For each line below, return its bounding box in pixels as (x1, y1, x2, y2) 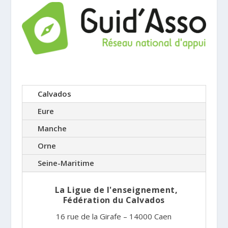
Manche (37, 123, 67, 134)
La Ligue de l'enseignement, (50, 184, 178, 196)
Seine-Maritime (37, 158, 94, 168)
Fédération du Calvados (63, 194, 165, 206)
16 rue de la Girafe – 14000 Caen (56, 211, 172, 222)
